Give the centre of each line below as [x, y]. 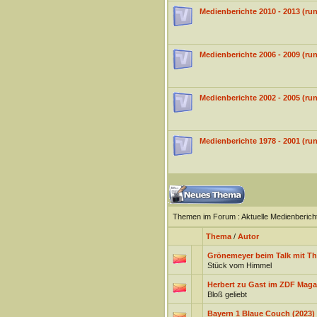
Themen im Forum [204, 217]
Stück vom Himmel [239, 265]
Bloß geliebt [227, 294]
